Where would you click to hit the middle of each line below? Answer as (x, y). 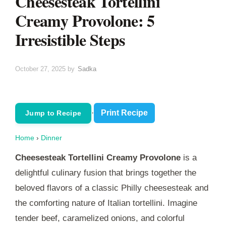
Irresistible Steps (70, 39)
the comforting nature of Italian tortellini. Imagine (106, 203)
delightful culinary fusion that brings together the (106, 173)
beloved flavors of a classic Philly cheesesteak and (112, 188)
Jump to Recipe (53, 113)
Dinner (51, 137)
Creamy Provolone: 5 (85, 20)
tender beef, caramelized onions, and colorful (100, 218)
